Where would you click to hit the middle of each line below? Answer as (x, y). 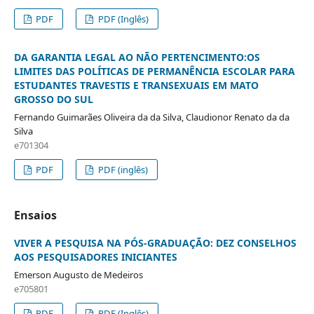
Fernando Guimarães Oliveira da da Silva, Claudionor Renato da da (151, 117)
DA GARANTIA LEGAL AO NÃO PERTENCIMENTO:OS (137, 57)
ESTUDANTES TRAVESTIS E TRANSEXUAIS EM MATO (136, 85)
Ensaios (35, 215)
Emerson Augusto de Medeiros (78, 274)
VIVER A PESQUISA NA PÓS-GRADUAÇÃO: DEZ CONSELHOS (155, 243)
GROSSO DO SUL (53, 99)
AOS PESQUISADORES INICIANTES (95, 257)
